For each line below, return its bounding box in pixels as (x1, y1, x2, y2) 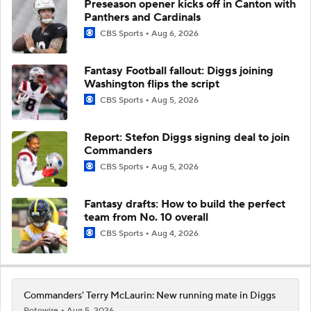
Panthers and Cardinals (84, 10, 201, 24)
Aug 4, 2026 (151, 228, 199, 239)
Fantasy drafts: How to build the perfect (84, 196, 285, 211)
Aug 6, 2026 (151, 28, 199, 39)
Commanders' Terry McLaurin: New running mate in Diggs (24, 289, 276, 302)
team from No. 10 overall (84, 210, 208, 224)
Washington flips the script (84, 76, 219, 91)
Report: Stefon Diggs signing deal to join (84, 130, 289, 144)
